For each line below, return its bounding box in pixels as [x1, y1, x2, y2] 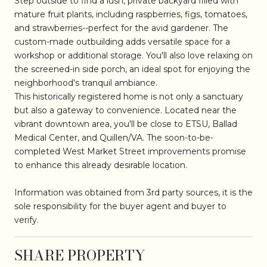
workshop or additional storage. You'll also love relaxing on [14, 49, 253, 61]
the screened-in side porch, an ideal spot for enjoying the [14, 63, 250, 74]
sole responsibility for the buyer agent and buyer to [14, 200, 226, 212]
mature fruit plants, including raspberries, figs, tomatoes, [14, 8, 247, 20]
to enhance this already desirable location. [14, 159, 187, 170]
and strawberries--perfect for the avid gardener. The [14, 22, 228, 33]
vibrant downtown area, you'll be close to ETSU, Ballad [14, 118, 237, 129]
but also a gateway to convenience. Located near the [14, 104, 237, 116]
